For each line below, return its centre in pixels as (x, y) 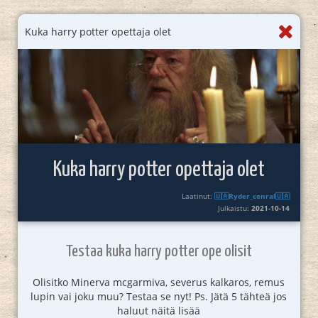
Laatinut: (198, 196)
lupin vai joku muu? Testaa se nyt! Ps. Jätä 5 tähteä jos (159, 296)
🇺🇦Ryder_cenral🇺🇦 (252, 196)
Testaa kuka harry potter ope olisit (159, 251)
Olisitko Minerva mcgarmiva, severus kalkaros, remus (159, 282)
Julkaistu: (235, 208)
